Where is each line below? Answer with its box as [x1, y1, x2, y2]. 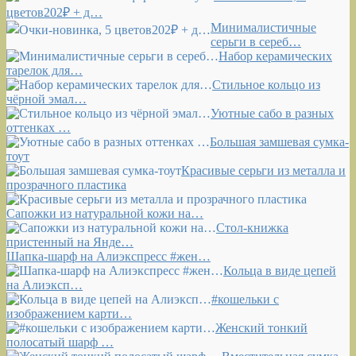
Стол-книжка [216, 220, 288, 234]
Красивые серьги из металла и [181, 163, 346, 177]
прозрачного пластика [6, 177, 126, 192]
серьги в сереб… [211, 34, 301, 48]
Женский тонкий [215, 335, 308, 349]
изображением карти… [6, 320, 132, 335]
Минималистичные [211, 20, 316, 34]
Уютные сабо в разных [211, 106, 334, 120]
